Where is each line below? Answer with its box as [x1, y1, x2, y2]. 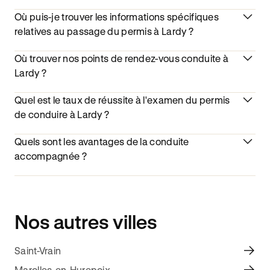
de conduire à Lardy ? [14, 108, 110, 121]
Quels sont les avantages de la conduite [14, 136, 189, 148]
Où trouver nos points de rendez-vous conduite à [14, 52, 229, 64]
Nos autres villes [14, 210, 157, 233]
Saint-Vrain [14, 245, 61, 257]
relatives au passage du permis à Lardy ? [14, 25, 193, 37]
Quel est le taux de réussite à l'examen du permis [14, 94, 230, 106]
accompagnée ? [14, 150, 87, 162]
